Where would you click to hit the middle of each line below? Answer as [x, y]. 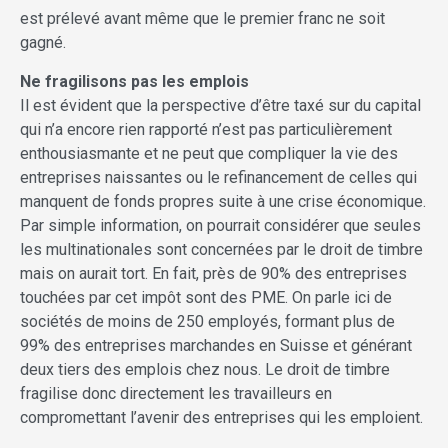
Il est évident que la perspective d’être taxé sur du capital [220, 105]
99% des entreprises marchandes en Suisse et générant [216, 345]
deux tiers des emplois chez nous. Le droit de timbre [205, 369]
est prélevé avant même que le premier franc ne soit [202, 18]
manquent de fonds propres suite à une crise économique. [223, 201]
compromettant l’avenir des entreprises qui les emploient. [221, 417]
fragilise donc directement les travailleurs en [176, 393]
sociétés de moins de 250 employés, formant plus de [207, 321]
